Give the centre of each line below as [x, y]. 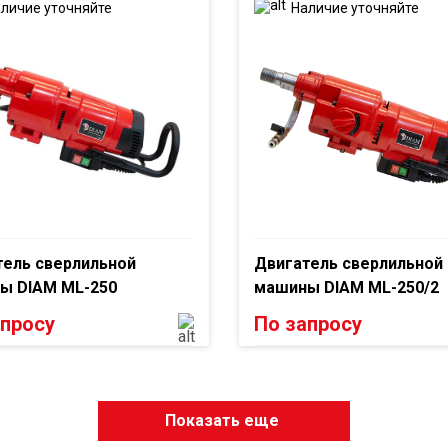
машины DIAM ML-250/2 [346, 287]
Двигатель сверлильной [348, 263]
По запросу [308, 323]
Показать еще [221, 420]
